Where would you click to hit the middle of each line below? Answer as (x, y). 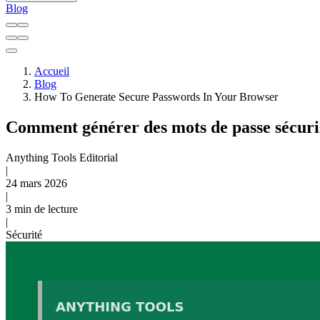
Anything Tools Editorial (62, 157)
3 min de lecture (42, 209)
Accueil (52, 71)
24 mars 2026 (36, 183)
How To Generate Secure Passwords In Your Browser (156, 97)
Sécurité (24, 234)
